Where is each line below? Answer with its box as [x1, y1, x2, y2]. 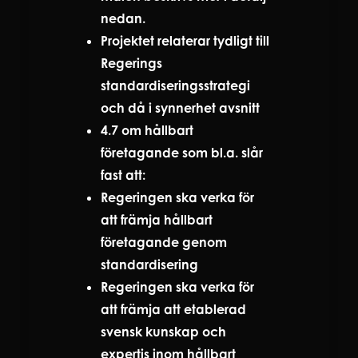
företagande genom [101, 233, 227, 250]
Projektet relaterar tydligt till [101, 32, 269, 49]
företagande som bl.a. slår [101, 144, 263, 161]
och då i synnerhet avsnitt [101, 99, 260, 116]
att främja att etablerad [101, 300, 246, 317]
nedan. [101, 10, 145, 26]
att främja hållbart [101, 211, 213, 228]
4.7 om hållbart [101, 121, 193, 138]
